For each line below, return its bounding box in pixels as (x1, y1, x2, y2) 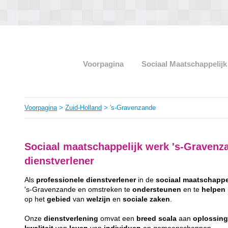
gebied (47, 195, 71, 203)
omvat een (98, 214, 137, 222)
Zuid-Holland (65, 104, 102, 111)
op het (24, 195, 47, 203)
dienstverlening (44, 214, 99, 222)
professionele (36, 176, 84, 184)
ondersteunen (132, 185, 182, 193)
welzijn (87, 195, 111, 203)
